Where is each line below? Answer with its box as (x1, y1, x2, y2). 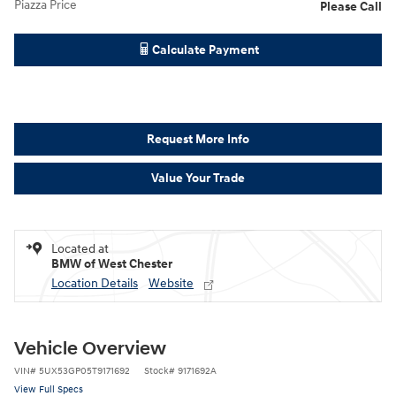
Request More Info (147, 131, 249, 147)
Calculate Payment (151, 42, 259, 58)
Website (148, 276, 194, 292)
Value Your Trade (151, 171, 245, 187)
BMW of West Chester (51, 256, 172, 272)
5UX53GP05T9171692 (39, 365, 130, 377)
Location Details (51, 276, 138, 292)
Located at (51, 241, 109, 257)
